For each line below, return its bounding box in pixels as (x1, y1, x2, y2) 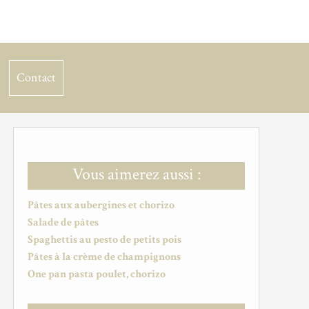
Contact (17, 70, 56, 86)
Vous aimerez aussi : (72, 163, 201, 185)
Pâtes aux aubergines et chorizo (28, 198, 175, 212)
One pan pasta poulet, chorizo (28, 267, 166, 281)
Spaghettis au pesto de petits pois (28, 232, 181, 247)
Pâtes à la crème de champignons (28, 250, 181, 264)
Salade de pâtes (28, 215, 99, 230)
